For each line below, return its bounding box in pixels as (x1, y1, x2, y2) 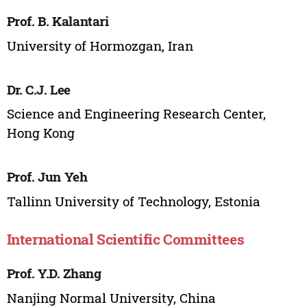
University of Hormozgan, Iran (6, 36, 193, 54)
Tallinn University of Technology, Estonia (6, 192, 260, 210)
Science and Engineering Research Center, (6, 105, 266, 123)
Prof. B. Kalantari (6, 12, 109, 30)
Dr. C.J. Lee (6, 80, 71, 98)
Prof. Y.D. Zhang (6, 265, 101, 282)
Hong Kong (6, 124, 75, 142)
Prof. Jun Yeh (6, 168, 88, 186)
